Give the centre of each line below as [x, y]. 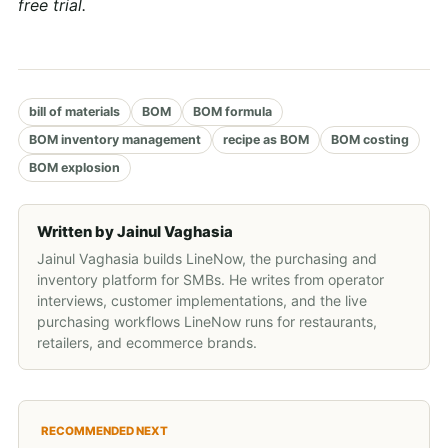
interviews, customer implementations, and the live [202, 300]
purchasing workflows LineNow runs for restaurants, [207, 321]
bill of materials [74, 111]
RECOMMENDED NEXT [104, 430]
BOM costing [370, 139]
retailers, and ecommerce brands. [147, 342]
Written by [77, 231]
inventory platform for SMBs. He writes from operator [210, 279]
